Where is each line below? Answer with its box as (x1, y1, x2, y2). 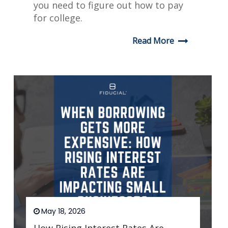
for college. (33, 12, 82, 24)
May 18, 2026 (41, 206, 85, 217)
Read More (132, 35, 174, 47)
